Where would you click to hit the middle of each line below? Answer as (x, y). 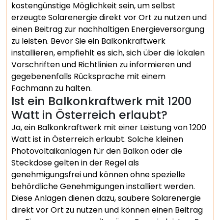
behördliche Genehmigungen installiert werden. (103, 186)
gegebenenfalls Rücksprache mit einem (88, 76)
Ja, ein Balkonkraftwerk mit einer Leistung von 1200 (109, 127)
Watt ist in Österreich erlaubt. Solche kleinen (97, 139)
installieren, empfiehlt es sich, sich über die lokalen (108, 53)
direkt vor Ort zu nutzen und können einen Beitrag (107, 210)
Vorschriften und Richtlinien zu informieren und (101, 65)
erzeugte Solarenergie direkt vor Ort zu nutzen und (109, 17)
